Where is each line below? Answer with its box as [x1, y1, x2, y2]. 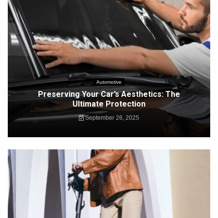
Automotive [96, 79, 122, 85]
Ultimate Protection [73, 99, 145, 109]
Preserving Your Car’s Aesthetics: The [38, 90, 180, 99]
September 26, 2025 [84, 114, 140, 121]
